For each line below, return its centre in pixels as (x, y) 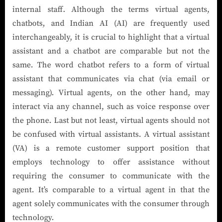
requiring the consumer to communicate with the (111, 176)
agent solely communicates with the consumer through (111, 203)
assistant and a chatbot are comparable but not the (111, 51)
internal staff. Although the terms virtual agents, (111, 9)
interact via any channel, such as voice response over (111, 106)
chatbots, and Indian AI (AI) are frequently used (111, 23)
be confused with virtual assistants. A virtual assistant (111, 134)
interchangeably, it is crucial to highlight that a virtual (111, 37)
